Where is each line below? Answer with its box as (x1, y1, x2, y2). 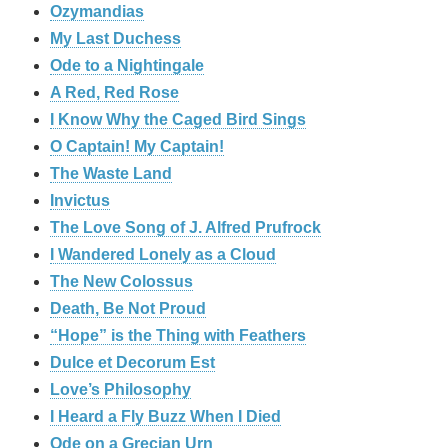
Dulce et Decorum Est (50, 353, 215, 371)
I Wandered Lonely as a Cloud (50, 245, 276, 263)
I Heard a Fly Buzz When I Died (50, 407, 281, 425)
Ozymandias (50, 2, 144, 20)
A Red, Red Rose (50, 83, 179, 101)
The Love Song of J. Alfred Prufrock (50, 218, 321, 236)
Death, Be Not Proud (50, 299, 206, 317)
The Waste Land (50, 164, 172, 182)
